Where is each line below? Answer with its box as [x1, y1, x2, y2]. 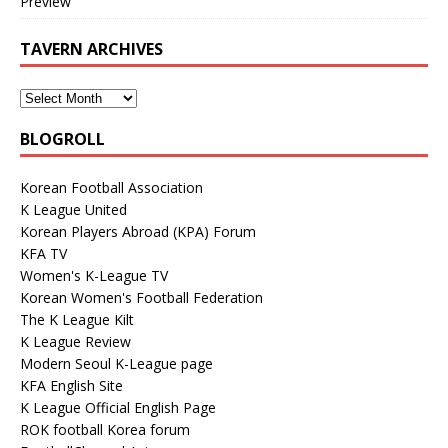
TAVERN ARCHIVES [20, 37, 163, 60]
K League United [20, 199, 127, 219]
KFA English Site [20, 375, 123, 395]
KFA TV [20, 243, 67, 263]
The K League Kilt [20, 309, 134, 329]
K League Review [20, 331, 131, 351]
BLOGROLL [20, 127, 105, 150]
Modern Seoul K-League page [20, 353, 213, 373]
